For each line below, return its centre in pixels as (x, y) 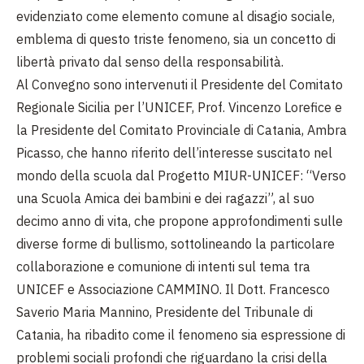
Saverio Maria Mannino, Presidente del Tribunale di (165, 312)
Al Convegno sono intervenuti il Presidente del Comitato (180, 85)
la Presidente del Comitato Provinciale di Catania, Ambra (182, 130)
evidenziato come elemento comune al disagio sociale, (175, 17)
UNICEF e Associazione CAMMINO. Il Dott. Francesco (173, 290)
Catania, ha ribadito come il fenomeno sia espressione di (181, 335)
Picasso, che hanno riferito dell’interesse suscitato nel (174, 153)
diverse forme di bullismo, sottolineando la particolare (175, 244)
